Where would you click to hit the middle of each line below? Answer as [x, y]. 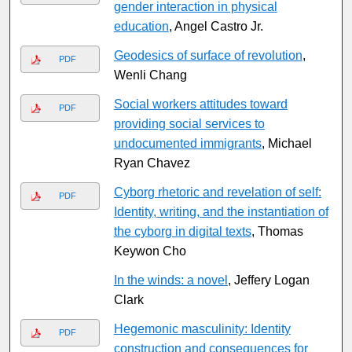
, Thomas [277, 232]
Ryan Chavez [152, 163]
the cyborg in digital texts [182, 232]
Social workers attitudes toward [200, 104]
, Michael [286, 144]
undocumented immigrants [187, 144]
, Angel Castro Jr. [216, 27]
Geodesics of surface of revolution [208, 56]
